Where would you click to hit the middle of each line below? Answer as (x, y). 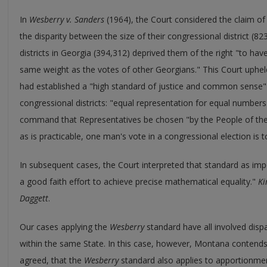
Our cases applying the (65, 226)
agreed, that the (52, 260)
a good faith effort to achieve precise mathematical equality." (139, 181)
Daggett (34, 198)
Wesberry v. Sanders (67, 19)
